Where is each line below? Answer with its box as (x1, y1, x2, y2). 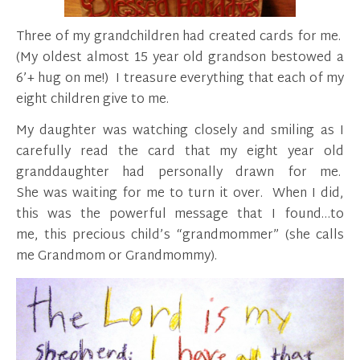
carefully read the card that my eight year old (16, 141, 344, 164)
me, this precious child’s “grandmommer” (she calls (16, 224, 344, 247)
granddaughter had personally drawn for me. (16, 162, 344, 185)
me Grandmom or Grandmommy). (16, 245, 217, 268)
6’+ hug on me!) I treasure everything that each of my (16, 67, 344, 91)
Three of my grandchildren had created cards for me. (16, 26, 344, 49)
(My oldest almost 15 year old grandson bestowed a (16, 47, 344, 70)
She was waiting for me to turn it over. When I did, (16, 182, 344, 206)
